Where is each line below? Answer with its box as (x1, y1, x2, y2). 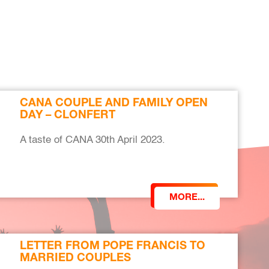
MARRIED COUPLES (19, 253, 131, 264)
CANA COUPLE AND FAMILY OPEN (19, 98, 208, 109)
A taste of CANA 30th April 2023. (19, 135, 165, 145)
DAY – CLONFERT (19, 110, 115, 121)
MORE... (169, 193, 205, 202)
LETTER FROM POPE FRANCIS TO (19, 241, 205, 252)
